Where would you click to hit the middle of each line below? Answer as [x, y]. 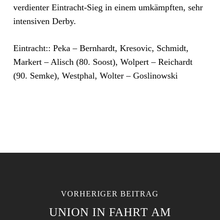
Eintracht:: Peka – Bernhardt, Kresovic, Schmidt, [101, 48]
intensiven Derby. [44, 21]
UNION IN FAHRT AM [110, 212]
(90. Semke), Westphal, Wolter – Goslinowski [95, 76]
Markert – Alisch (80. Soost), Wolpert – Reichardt [103, 62]
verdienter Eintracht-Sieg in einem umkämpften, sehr [108, 7]
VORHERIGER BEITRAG [110, 194]
